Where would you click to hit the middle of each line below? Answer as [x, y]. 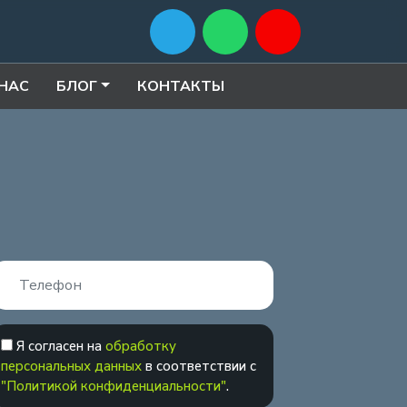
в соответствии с [199, 367]
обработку [141, 347]
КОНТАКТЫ [180, 86]
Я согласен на [61, 347]
